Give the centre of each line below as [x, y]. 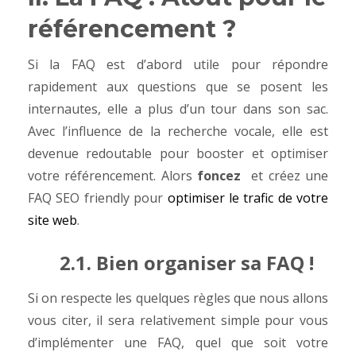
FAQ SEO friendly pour [98, 198]
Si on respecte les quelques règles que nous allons [178, 298]
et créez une [287, 176]
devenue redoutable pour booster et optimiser [178, 153]
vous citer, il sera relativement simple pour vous [178, 320]
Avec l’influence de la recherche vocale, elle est [178, 131]
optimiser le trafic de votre [248, 198]
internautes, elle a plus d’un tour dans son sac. [178, 109]
